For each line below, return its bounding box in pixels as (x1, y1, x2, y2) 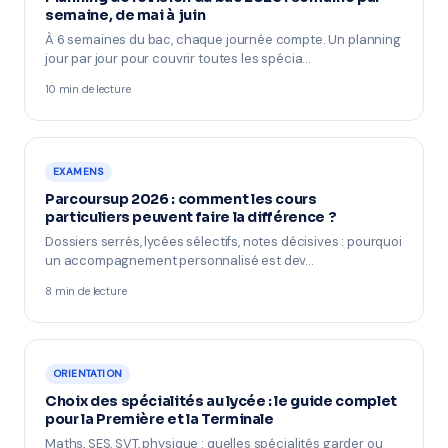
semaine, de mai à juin (45, 6, 206, 24)
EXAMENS (53, 165, 104, 178)
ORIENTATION (53, 367, 123, 380)
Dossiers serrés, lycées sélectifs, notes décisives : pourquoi (45, 233, 402, 250)
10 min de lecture (45, 82, 131, 96)
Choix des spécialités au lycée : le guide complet (45, 392, 397, 410)
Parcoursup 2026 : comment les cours (45, 190, 317, 208)
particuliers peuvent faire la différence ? (45, 208, 337, 226)
